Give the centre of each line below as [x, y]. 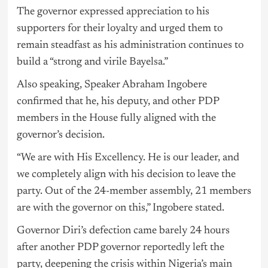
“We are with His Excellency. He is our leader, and [128, 158]
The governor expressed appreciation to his [113, 12]
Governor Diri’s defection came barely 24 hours [123, 231]
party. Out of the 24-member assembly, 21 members [134, 192]
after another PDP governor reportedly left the [120, 248]
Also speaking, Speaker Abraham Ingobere [112, 85]
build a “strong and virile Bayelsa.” [92, 63]
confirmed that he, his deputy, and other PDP [118, 102]
